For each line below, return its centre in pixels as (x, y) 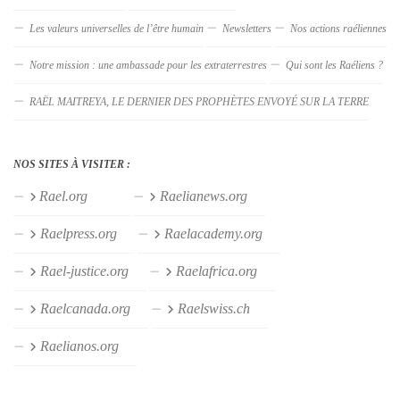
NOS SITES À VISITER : (72, 164)
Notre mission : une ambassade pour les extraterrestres (148, 65)
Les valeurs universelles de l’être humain (117, 28)
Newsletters (247, 28)
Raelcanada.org (92, 308)
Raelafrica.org (224, 271)
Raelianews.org (211, 196)
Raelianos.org (87, 346)
